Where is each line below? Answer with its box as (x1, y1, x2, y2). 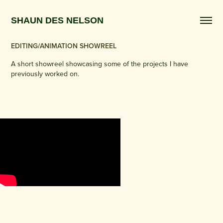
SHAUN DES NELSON (11, 15, 107, 25)
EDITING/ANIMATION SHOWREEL (11, 41, 117, 51)
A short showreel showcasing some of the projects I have (11, 59, 189, 69)
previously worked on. (11, 69, 80, 79)
